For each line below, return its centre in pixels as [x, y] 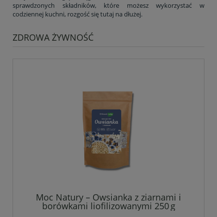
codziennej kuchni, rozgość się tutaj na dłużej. [77, 14]
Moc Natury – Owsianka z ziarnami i [108, 197]
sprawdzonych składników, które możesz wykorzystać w [108, 6]
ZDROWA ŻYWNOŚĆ [53, 38]
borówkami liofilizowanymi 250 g [108, 206]
